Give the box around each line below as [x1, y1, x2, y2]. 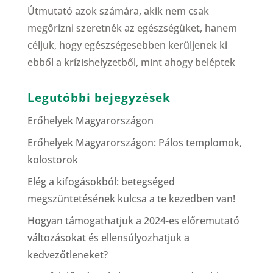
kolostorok [27, 152, 78, 166]
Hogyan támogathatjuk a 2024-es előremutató [27, 213, 239, 227]
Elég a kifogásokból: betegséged [27, 174, 175, 188]
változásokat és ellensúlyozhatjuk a [27, 230, 190, 244]
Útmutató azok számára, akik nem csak [27, 4, 209, 18]
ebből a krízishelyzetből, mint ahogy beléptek [27, 55, 235, 69]
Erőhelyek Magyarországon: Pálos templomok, [27, 135, 242, 149]
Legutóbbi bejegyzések [27, 89, 171, 105]
